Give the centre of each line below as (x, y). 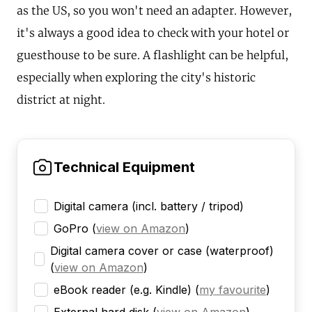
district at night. (61, 100)
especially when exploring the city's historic (136, 78)
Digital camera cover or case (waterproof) (162, 251)
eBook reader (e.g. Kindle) (123, 290)
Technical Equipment (124, 167)
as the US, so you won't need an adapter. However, (154, 11)
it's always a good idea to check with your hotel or (153, 33)
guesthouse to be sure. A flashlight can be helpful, (153, 55)
